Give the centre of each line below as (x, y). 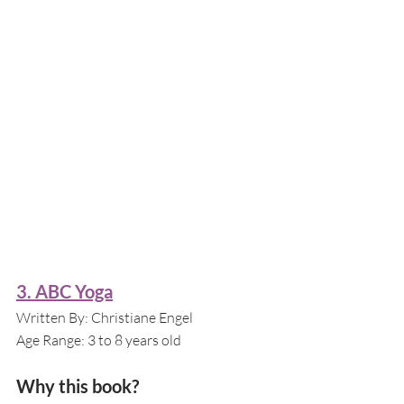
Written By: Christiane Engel (105, 317)
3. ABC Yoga (64, 291)
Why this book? (78, 386)
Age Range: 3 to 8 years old (99, 340)
